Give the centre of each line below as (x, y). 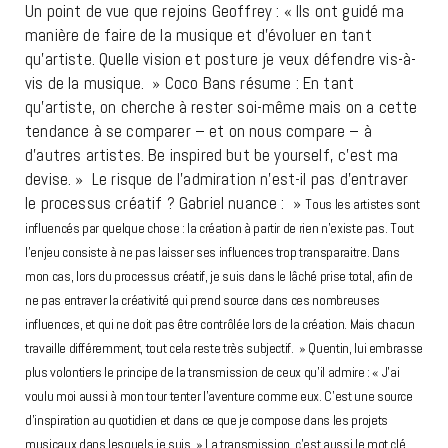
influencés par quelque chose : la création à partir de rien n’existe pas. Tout (219, 228)
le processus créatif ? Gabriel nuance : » (165, 203)
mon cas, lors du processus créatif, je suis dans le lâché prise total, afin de (219, 276)
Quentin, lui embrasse (366, 348)
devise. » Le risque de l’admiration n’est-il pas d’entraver (217, 179)
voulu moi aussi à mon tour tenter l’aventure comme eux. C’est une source (219, 396)
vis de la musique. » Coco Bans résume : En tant (190, 83)
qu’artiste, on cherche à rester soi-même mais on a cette (221, 107)
